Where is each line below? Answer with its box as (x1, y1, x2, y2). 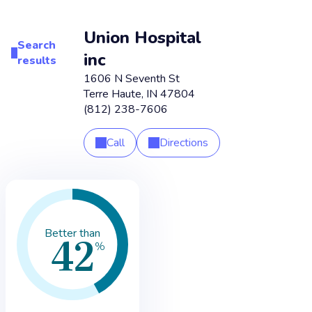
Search (17, 38, 56, 53)
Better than (45, 225, 100, 241)
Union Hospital (84, 26, 201, 49)
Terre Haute (84, 86, 141, 102)
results (17, 53, 56, 68)
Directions (159, 135, 208, 150)
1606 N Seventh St (84, 71, 180, 86)
